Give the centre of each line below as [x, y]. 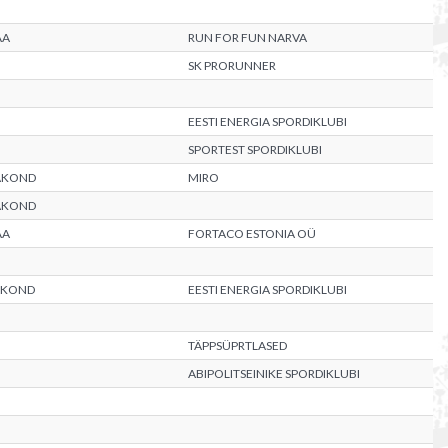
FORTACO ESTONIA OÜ [252, 233]
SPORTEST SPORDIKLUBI [255, 149]
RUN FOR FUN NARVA [247, 37]
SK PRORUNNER [232, 65]
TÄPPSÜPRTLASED [237, 345]
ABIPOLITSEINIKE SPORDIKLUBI [274, 373]
